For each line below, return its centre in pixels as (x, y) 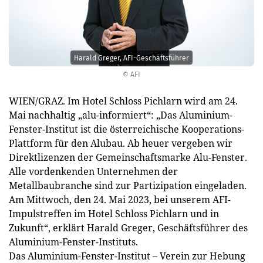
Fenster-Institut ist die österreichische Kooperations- (127, 129)
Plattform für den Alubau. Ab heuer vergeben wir (121, 143)
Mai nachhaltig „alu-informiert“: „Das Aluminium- (121, 115)
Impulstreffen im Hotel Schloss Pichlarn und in (114, 214)
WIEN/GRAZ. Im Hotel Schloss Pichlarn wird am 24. (123, 101)
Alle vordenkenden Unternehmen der (93, 171)
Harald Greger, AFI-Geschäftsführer (131, 58)
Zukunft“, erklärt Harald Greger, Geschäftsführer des (128, 228)
